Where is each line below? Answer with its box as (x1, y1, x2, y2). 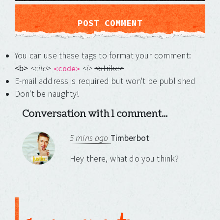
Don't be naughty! (15, 88, 80, 100)
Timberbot (110, 133, 150, 144)
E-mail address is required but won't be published (15, 76, 196, 87)
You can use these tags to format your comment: (15, 50, 191, 61)
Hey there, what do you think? (70, 153, 179, 165)
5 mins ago (70, 133, 110, 144)
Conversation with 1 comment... (22, 107, 167, 121)
